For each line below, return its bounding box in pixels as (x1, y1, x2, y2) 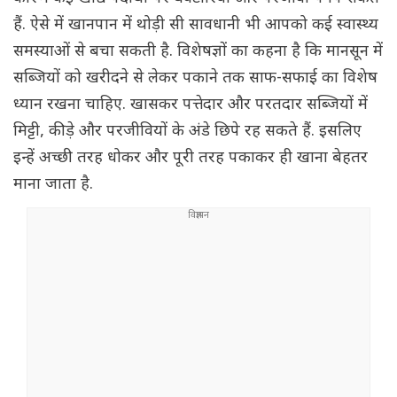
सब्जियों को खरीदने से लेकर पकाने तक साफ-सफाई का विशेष (13, 68, 378, 90)
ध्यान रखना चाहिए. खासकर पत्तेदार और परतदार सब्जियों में (13, 95, 368, 116)
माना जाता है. (13, 175, 93, 196)
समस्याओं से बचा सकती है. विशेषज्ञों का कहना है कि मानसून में (13, 42, 383, 63)
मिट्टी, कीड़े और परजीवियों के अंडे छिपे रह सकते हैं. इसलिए (13, 121, 362, 143)
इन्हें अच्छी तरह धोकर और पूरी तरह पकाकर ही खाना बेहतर (13, 148, 368, 169)
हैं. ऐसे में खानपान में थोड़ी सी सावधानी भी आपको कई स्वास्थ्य (13, 15, 378, 36)
